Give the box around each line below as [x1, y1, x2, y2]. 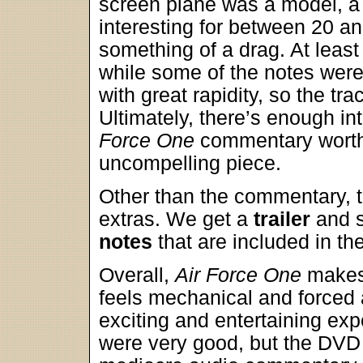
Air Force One [175, 264, 301, 286]
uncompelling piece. [99, 152, 281, 174]
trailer [254, 208, 310, 230]
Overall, [99, 264, 175, 286]
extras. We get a [99, 208, 254, 230]
